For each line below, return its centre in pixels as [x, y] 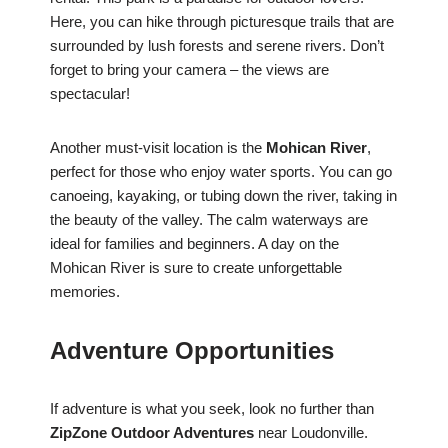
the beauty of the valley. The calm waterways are [209, 220]
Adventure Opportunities [192, 351]
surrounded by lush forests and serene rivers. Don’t [217, 46]
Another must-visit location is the [158, 148]
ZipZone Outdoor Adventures [152, 433]
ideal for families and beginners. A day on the [194, 244]
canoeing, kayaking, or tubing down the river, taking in [223, 196]
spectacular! [90, 94]
